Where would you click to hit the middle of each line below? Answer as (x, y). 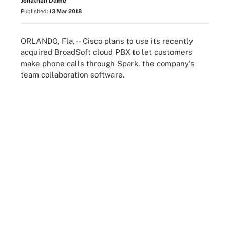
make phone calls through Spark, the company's (108, 63)
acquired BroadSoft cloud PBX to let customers (107, 52)
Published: (35, 11)
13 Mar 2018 (65, 11)
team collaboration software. (72, 74)
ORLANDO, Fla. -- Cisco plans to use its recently (107, 41)
